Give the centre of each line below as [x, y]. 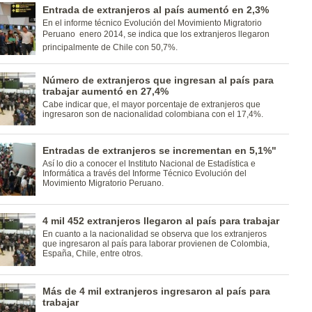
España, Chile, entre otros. [92, 253]
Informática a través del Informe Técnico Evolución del [144, 173]
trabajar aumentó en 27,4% [105, 91]
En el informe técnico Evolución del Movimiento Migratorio [152, 23]
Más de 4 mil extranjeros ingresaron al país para [156, 291]
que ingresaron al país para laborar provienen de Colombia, [156, 244]
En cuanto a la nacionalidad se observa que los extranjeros [154, 234]
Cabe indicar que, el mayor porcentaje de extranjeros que [151, 104]
